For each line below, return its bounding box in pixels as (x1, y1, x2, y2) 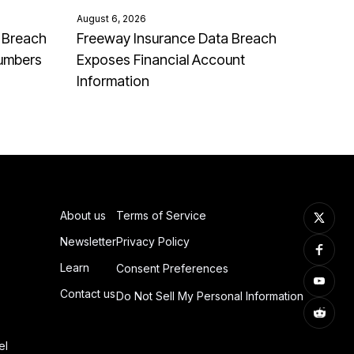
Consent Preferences (116, 261, 228, 275)
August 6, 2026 (77, 12, 146, 24)
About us (60, 208, 106, 222)
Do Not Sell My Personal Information (116, 288, 303, 303)
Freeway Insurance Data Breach (77, 29, 277, 47)
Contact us (60, 286, 115, 300)
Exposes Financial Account (77, 51, 245, 68)
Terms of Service (116, 208, 206, 222)
